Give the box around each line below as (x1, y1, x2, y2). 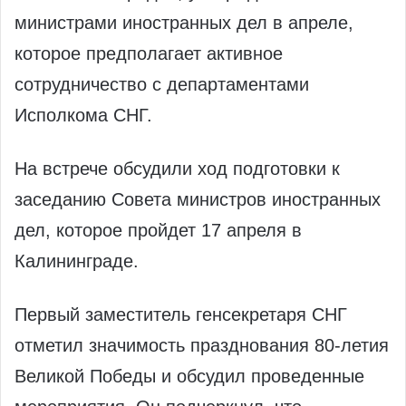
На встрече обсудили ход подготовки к (14, 159, 340, 179)
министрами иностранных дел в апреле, (14, 13, 353, 34)
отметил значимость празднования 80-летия (14, 335, 389, 356)
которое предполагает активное (14, 43, 283, 64)
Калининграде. (14, 251, 139, 272)
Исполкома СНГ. (14, 105, 152, 126)
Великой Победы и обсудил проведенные (14, 366, 364, 387)
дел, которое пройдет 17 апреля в (14, 220, 302, 241)
